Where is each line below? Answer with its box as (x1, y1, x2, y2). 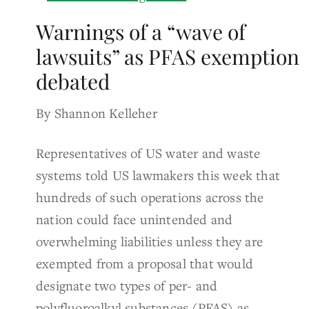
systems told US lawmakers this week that (36, 166, 281, 183)
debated (36, 67, 110, 95)
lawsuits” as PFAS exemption (36, 42, 299, 70)
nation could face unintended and (36, 210, 233, 228)
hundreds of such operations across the (36, 188, 264, 206)
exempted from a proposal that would (36, 254, 254, 272)
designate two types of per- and (36, 276, 218, 294)
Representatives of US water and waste (36, 143, 261, 161)
